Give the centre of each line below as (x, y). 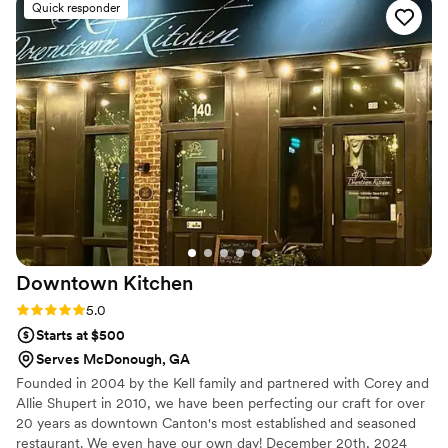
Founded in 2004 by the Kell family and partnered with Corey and (222, 383)
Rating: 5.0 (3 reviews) (86, 309)
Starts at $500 (80, 335)
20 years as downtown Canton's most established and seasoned (216, 423)
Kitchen (158, 283)
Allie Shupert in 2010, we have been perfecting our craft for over (220, 403)
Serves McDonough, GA (113, 359)
